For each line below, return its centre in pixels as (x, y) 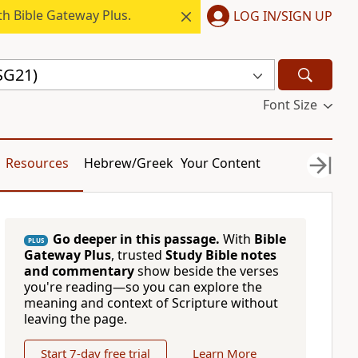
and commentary (79, 271)
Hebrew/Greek (129, 163)
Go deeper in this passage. (136, 239)
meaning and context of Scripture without (151, 303)
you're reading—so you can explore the (143, 287)
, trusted (138, 255)
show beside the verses (206, 271)
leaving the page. (75, 319)
